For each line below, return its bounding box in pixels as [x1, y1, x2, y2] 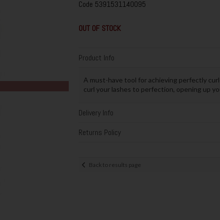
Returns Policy [78, 127, 121, 138]
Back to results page [88, 161, 141, 168]
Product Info [78, 53, 114, 63]
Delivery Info [78, 108, 113, 118]
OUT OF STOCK [78, 23, 121, 34]
